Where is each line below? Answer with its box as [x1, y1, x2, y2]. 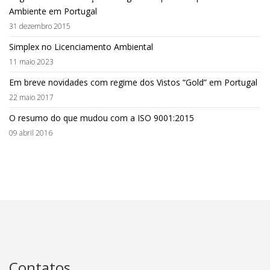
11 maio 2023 [9, 57, 54, 67]
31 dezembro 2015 [9, 21, 71, 31]
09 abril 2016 [9, 128, 52, 138]
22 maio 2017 [9, 92, 54, 102]
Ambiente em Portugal [9, 5, 97, 17]
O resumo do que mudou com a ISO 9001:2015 [9, 112, 194, 124]
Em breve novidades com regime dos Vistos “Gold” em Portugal [9, 77, 257, 89]
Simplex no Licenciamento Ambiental [9, 41, 153, 53]
